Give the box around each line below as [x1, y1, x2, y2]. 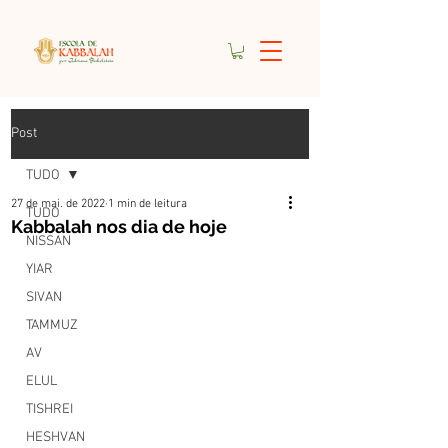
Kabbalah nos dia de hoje [11, 215, 227, 237]
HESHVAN [26, 428, 85, 446]
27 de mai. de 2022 [11, 196, 105, 211]
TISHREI [26, 400, 73, 418]
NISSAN [26, 232, 71, 250]
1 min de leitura [108, 196, 187, 211]
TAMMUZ [26, 316, 78, 334]
